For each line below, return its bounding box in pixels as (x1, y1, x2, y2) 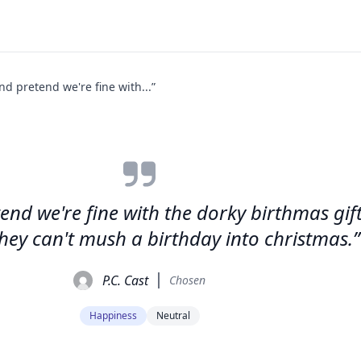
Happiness (89, 309, 137, 322)
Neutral (156, 309, 190, 322)
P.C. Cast (102, 272, 149, 289)
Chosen (169, 272, 206, 288)
